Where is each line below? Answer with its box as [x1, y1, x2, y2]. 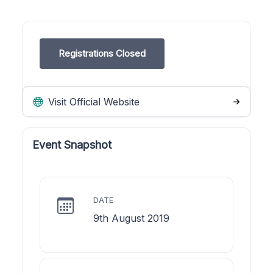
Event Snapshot [32, 138, 112, 151]
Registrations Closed [58, 47, 146, 59]
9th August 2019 [93, 211, 169, 224]
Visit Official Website [45, 95, 140, 108]
